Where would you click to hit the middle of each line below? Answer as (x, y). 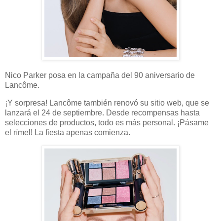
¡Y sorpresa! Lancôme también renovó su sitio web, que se (107, 103)
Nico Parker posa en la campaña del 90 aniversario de (100, 75)
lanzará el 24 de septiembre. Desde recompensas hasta (102, 113)
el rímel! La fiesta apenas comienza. (68, 133)
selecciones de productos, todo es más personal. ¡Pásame (107, 123)
